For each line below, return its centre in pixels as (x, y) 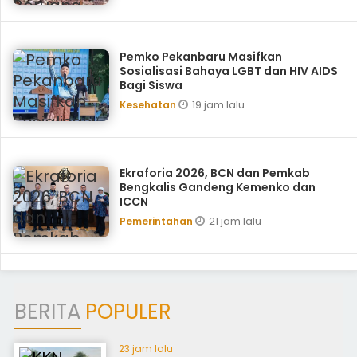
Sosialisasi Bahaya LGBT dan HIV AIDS (228, 71)
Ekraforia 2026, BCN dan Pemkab (214, 173)
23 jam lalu (146, 349)
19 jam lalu (218, 105)
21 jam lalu (235, 221)
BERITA (47, 312)
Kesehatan (149, 105)
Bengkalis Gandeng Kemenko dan (217, 187)
